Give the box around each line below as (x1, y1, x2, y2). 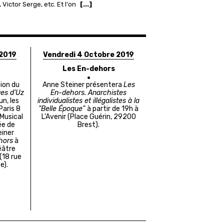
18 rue (1, 152, 21, 161)
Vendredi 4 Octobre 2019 (43, 50, 134, 59)
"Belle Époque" (38, 104, 87, 113)
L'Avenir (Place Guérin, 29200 (41, 112, 136, 121)
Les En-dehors (62, 64, 115, 73)
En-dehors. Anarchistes (50, 88, 127, 97)
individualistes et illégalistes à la (37, 96, 140, 105)
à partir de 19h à (87, 104, 139, 113)
